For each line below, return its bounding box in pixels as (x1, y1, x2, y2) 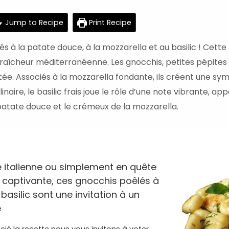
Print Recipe (86, 17, 131, 28)
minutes (55, 13, 91, 26)
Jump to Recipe (3, 17, 63, 28)
